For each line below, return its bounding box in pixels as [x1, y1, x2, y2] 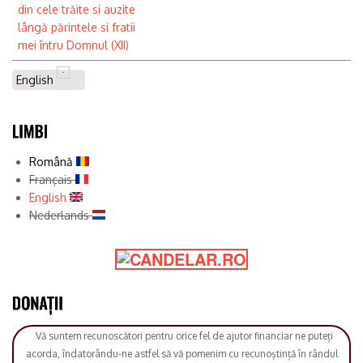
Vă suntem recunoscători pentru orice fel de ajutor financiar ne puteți [30, 330, 333, 343]
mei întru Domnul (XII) [18, 38, 129, 53]
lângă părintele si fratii [18, 20, 135, 35]
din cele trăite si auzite [18, 2, 135, 17]
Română [29, 154, 76, 169]
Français [29, 172, 75, 186]
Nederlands [29, 207, 92, 222]
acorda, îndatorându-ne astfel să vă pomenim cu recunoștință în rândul [25, 348, 338, 361]
